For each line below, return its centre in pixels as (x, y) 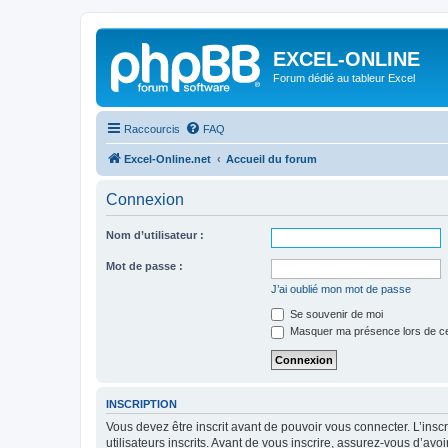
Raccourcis (152, 128)
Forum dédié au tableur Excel (344, 78)
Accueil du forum (271, 158)
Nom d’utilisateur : (155, 234)
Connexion (145, 199)
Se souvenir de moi (335, 313)
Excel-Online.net (167, 158)
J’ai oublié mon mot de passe (341, 288)
